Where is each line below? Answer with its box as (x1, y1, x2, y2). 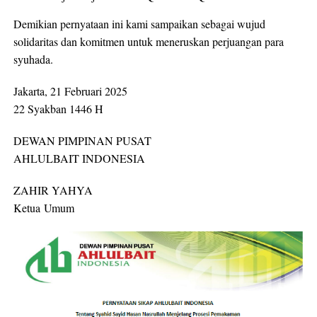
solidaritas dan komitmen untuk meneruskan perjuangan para (13, 33, 284, 49)
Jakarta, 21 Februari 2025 (13, 83, 127, 98)
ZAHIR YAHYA (13, 182, 93, 197)
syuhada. (13, 51, 53, 67)
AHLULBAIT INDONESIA (13, 150, 145, 166)
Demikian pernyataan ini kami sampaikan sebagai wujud (13, 16, 265, 31)
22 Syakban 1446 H (13, 100, 103, 116)
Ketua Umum (13, 200, 74, 215)
